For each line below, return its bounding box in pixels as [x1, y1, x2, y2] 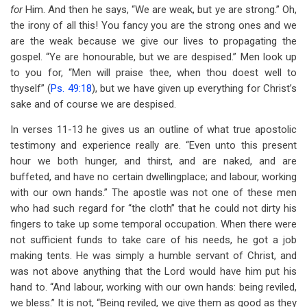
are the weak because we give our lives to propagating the [10, 35, 297, 47]
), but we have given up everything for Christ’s [91, 82, 297, 95]
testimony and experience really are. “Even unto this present [10, 139, 297, 151]
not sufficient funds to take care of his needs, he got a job [10, 234, 297, 246]
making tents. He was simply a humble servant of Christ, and [10, 249, 297, 262]
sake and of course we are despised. [10, 98, 176, 110]
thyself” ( [10, 82, 51, 95]
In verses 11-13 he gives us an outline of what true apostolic [10, 123, 297, 136]
